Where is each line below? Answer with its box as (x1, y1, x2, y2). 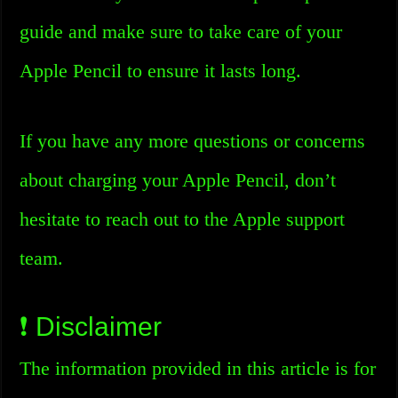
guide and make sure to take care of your (20, 20, 343, 43)
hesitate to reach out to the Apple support (20, 208, 346, 230)
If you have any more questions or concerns (20, 130, 366, 152)
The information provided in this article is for (20, 357, 377, 379)
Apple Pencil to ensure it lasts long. (20, 60, 302, 82)
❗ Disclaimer (20, 312, 163, 341)
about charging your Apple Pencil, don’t (20, 169, 337, 191)
